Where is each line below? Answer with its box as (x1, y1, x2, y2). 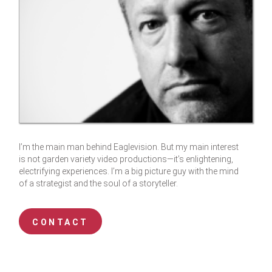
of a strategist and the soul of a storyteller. (19, 178, 178, 189)
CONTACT (32, 217, 89, 228)
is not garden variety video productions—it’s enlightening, (19, 154, 234, 165)
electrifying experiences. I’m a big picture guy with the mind (19, 166, 239, 177)
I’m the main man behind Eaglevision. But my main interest (19, 142, 239, 152)
